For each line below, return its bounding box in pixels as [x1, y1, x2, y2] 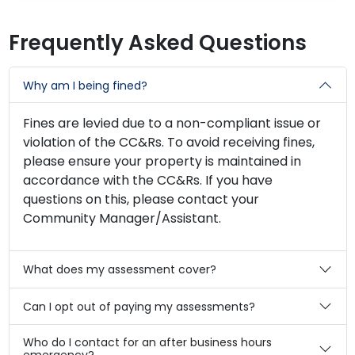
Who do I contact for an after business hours [23, 334, 272, 351]
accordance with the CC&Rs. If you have [23, 171, 273, 190]
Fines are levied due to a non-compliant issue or [23, 114, 321, 133]
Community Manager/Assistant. [23, 209, 221, 228]
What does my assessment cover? [23, 261, 216, 278]
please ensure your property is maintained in [23, 152, 301, 171]
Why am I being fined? [23, 77, 147, 94]
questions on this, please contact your [23, 190, 259, 209]
